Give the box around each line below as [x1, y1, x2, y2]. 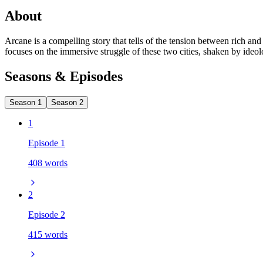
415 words [28, 229, 68, 240]
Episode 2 [28, 209, 65, 220]
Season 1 [9, 97, 42, 107]
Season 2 [51, 97, 83, 107]
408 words [28, 157, 68, 168]
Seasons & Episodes [5, 68, 123, 84]
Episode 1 [28, 137, 65, 148]
